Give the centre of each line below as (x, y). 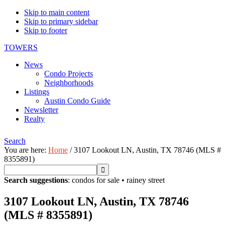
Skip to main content (57, 12)
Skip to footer (46, 30)
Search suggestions (36, 180)
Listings (37, 92)
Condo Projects (69, 74)
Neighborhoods (69, 83)
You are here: (26, 150)
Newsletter (41, 110)
